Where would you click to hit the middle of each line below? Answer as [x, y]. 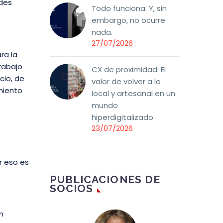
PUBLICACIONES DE [105, 180]
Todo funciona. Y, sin [129, 8]
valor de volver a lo [126, 82]
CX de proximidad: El [129, 70]
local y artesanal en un [133, 94]
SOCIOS [72, 189]
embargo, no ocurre [128, 20]
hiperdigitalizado [122, 117]
